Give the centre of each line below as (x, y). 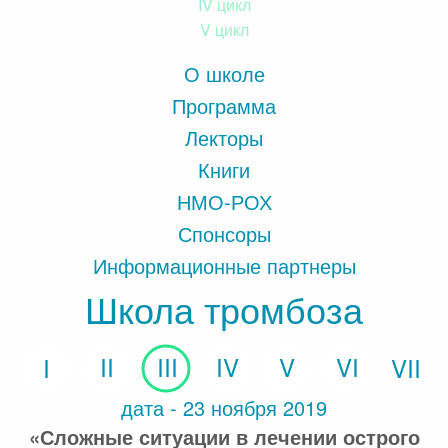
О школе (224, 73)
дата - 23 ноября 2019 (224, 408)
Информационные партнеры (224, 265)
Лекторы (224, 137)
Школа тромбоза (224, 308)
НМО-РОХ (224, 201)
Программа (224, 105)
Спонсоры (224, 233)
